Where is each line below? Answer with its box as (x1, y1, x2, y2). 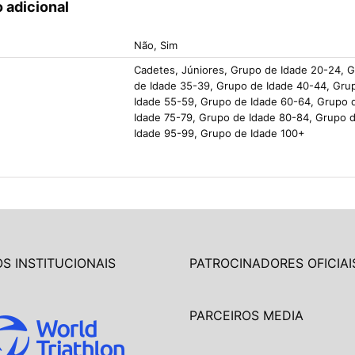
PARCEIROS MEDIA (189, 307, 303, 323)
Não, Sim (134, 39, 177, 52)
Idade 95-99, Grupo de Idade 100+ (134, 127, 305, 139)
